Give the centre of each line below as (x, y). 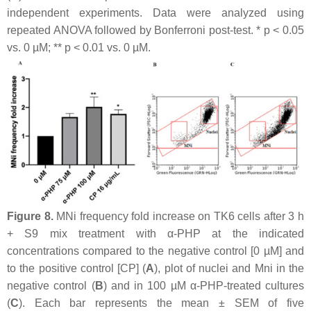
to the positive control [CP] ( (77, 268)
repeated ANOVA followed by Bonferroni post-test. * (135, 30)
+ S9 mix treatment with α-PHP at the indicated (155, 233)
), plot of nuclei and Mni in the (229, 268)
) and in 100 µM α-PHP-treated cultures (203, 285)
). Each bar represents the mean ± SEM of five (161, 303)
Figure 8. (30, 216)
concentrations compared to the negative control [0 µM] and (155, 251)
